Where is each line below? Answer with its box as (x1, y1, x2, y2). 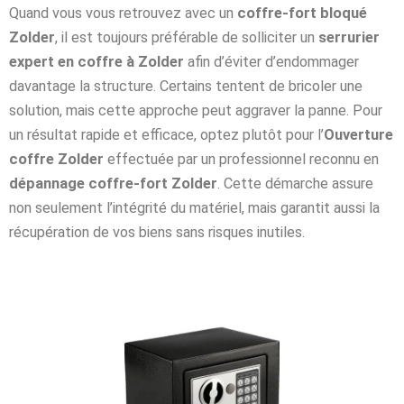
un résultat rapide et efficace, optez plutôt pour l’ (9, 125, 324, 143)
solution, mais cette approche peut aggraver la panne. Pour (9, 101, 382, 119)
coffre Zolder (9, 150, 104, 168)
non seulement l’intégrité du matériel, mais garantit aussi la (9, 198, 380, 216)
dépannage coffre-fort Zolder (9, 174, 217, 192)
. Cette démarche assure (217, 174, 373, 192)
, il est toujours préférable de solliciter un (55, 28, 318, 46)
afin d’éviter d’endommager (184, 52, 359, 70)
